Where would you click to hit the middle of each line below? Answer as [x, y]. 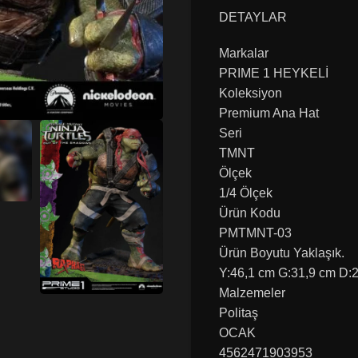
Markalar [244, 53]
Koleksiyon [251, 93]
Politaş [239, 312]
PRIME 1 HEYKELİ [274, 73]
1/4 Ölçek [246, 193]
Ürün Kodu [250, 213]
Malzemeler [252, 292]
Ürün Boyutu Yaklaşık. [282, 253]
